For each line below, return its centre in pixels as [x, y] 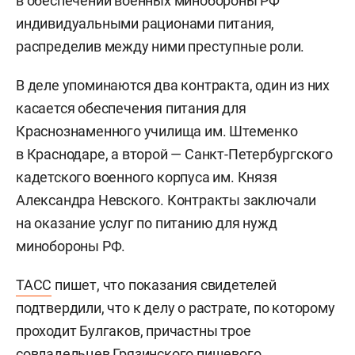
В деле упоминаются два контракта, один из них [173, 85]
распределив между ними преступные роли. [160, 46]
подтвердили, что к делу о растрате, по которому [176, 307]
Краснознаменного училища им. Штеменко [157, 131]
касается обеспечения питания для [131, 108]
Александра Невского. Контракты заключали [166, 200]
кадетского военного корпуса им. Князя [147, 177]
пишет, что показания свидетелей [164, 284]
